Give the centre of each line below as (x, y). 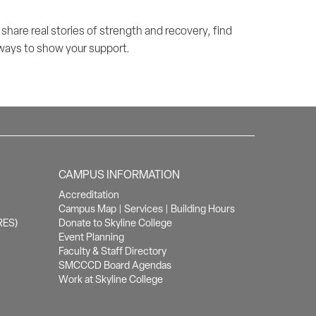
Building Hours (203, 209)
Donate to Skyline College (116, 223)
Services (144, 209)
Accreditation (89, 195)
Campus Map (88, 209)
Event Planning (92, 237)
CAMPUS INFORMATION (120, 175)
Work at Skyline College (111, 279)
